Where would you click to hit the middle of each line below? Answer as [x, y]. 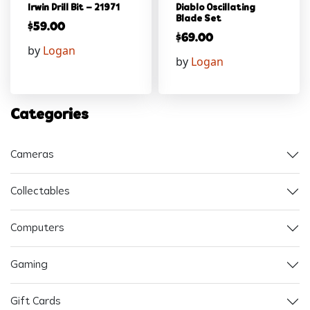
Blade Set [199, 19]
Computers [37, 228]
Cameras [32, 155]
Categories [49, 116]
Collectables [40, 191]
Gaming [29, 265]
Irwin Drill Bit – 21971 [74, 8]
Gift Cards [36, 301]
